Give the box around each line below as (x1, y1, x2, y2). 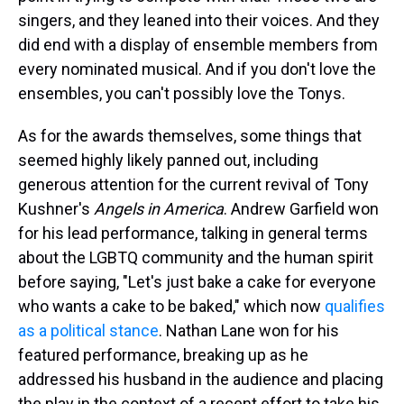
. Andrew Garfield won (224, 199, 379, 219)
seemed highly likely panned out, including (18, 151, 318, 170)
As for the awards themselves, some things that (18, 126, 362, 146)
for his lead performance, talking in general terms (18, 224, 368, 243)
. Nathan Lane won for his (159, 321, 339, 341)
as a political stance (18, 321, 159, 341)
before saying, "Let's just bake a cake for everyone (18, 272, 376, 292)
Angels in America (94, 199, 224, 219)
